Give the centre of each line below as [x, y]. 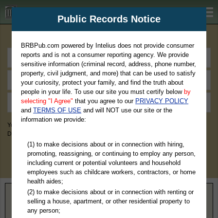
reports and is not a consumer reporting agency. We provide [105, 55]
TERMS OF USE [57, 110]
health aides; [45, 181]
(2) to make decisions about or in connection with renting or [110, 192]
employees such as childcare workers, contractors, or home [111, 172]
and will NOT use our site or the [127, 110]
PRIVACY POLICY [162, 101]
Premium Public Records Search [109, 37]
